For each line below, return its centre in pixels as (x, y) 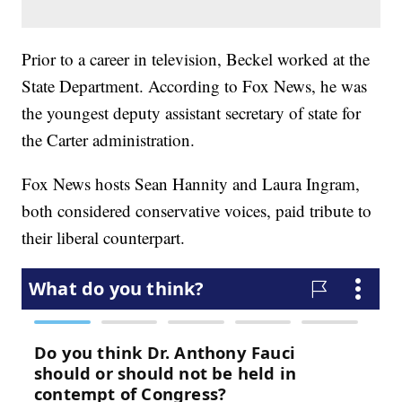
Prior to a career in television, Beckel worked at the (196, 59)
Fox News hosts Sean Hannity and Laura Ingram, (191, 184)
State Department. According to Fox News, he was (195, 86)
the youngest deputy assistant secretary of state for (192, 113)
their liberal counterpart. (104, 238)
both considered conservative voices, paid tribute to (197, 211)
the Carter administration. (109, 140)
